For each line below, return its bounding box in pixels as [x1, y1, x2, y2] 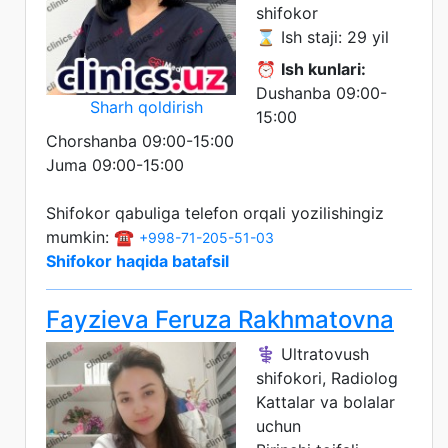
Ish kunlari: [281, 58, 366, 79]
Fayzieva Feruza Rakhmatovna [46, 304, 394, 334]
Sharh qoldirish [89, 96, 203, 117]
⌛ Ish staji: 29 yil [256, 26, 389, 47]
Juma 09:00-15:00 [46, 154, 184, 175]
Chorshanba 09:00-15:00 [46, 130, 234, 151]
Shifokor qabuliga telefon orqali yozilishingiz [46, 202, 384, 223]
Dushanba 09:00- [256, 82, 387, 103]
